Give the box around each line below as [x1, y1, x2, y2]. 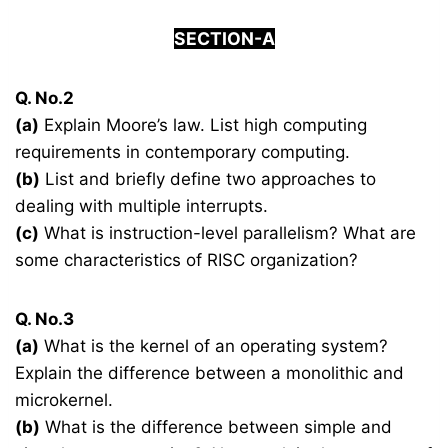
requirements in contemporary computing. [15, 142, 351, 163]
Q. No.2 [15, 88, 75, 109]
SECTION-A [173, 28, 275, 50]
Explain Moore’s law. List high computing [39, 115, 368, 136]
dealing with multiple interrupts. [15, 196, 269, 217]
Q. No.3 [15, 309, 75, 330]
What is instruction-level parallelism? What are [39, 223, 417, 244]
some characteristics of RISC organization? [15, 250, 359, 271]
